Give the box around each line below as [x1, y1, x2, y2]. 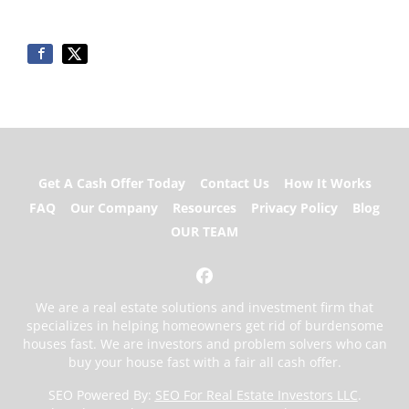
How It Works [283, 174, 372, 193]
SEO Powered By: [47, 386, 155, 404]
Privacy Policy [251, 198, 338, 216]
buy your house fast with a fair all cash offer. [68, 353, 341, 371]
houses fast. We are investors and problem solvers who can [22, 335, 387, 352]
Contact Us [199, 174, 269, 193]
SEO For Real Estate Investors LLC [154, 386, 358, 404]
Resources [173, 198, 236, 216]
